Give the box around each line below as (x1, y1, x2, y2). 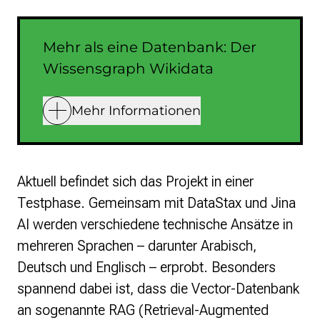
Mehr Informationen (71, 102, 201, 119)
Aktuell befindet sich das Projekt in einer (17, 173, 254, 191)
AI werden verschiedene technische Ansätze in (17, 216, 293, 234)
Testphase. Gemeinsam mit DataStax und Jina (17, 194, 296, 212)
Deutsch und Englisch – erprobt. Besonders (17, 259, 276, 276)
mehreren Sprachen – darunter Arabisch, (17, 237, 256, 255)
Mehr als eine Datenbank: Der (43, 39, 256, 56)
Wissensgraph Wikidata (43, 60, 214, 78)
